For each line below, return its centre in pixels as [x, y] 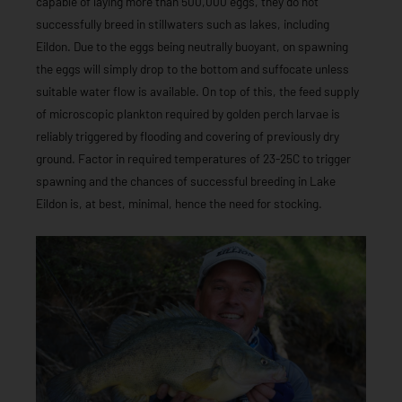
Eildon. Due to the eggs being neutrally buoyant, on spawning [192, 47]
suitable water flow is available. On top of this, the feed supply [197, 92]
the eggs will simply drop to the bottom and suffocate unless [192, 69]
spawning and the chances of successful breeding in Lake [186, 181]
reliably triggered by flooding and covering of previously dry [188, 136]
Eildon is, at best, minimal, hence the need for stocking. [179, 204]
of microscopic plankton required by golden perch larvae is [188, 114]
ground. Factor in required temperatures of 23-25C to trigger [193, 159]
